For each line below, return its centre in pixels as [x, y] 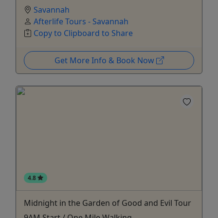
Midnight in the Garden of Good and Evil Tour [108, 203]
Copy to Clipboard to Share [83, 33]
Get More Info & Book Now [105, 60]
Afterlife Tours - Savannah [81, 21]
